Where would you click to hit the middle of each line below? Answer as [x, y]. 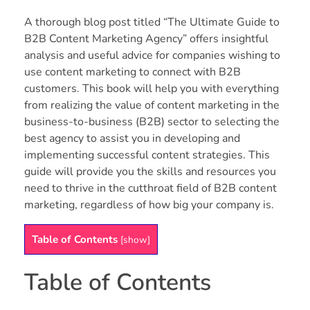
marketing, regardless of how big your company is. [149, 204]
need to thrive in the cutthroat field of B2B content [151, 188]
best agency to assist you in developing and [132, 138]
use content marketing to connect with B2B [133, 72]
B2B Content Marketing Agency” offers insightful [146, 38]
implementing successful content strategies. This [147, 155]
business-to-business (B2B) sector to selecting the [152, 121]
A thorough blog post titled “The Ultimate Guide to [152, 22]
